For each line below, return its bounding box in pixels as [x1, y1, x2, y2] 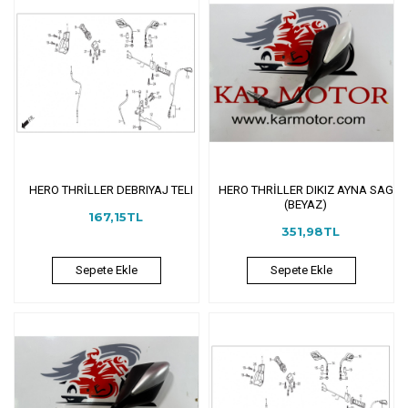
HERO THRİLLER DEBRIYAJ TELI [28, 182, 193, 197]
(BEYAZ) [284, 197, 328, 211]
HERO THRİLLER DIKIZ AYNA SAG [218, 182, 393, 197]
